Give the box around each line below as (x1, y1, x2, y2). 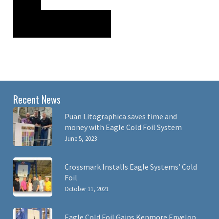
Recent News (13, 92, 61, 107)
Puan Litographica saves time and (64, 111, 177, 121)
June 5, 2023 (64, 134, 97, 143)
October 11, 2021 (64, 185, 109, 193)
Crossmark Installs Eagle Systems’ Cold (64, 162, 197, 172)
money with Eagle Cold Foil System (64, 122, 182, 132)
